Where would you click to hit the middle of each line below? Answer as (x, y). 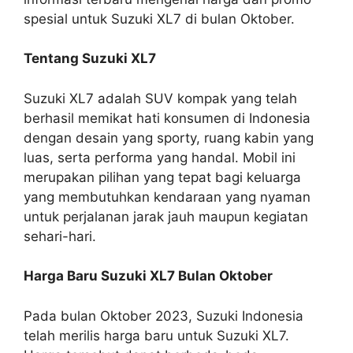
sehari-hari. (60, 236)
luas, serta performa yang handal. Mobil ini (160, 157)
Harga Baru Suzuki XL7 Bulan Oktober (148, 276)
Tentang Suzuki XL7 (90, 59)
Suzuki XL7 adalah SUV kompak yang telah (160, 98)
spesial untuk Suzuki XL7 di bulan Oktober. (159, 19)
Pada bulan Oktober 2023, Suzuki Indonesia (163, 316)
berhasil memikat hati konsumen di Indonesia (167, 118)
